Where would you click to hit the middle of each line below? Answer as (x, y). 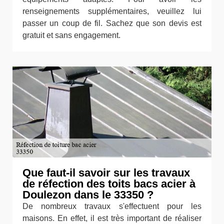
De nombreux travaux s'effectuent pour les (112, 206)
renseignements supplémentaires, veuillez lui (112, 11)
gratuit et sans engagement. (71, 35)
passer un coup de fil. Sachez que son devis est (112, 23)
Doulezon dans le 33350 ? (88, 195)
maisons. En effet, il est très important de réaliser (112, 218)
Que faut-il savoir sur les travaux (106, 173)
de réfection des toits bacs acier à (109, 184)
